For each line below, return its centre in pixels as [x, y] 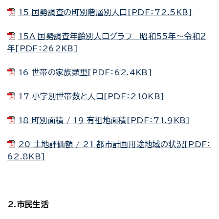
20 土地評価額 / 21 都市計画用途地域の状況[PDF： [115, 144]
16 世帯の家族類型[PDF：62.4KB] [85, 72]
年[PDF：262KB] [43, 48]
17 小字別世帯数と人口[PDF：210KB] [91, 96]
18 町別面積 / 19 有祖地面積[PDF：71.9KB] [104, 120]
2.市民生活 [28, 204]
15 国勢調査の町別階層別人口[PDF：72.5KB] [105, 12]
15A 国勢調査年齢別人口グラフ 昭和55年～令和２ [112, 36]
